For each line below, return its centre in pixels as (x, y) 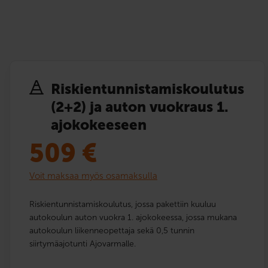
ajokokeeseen (99, 124)
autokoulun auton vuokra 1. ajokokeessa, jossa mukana (133, 217)
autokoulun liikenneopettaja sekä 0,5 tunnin (112, 230)
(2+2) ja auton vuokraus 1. (140, 106)
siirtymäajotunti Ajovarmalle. (83, 243)
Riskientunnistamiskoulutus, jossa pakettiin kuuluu (123, 204)
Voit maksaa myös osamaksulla (93, 176)
